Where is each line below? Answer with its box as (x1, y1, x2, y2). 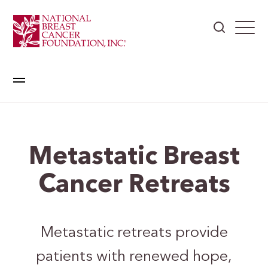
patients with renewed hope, (36, 249, 232, 264)
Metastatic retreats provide (40, 226, 228, 240)
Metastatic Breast (28, 145, 240, 170)
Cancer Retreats (38, 173, 230, 198)
